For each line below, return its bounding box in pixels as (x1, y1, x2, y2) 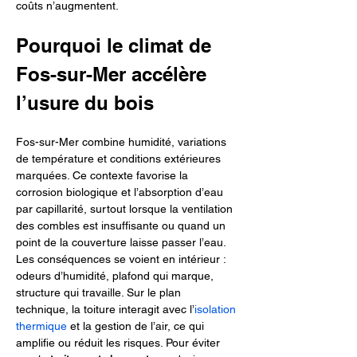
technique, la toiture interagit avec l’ (16, 303, 194, 316)
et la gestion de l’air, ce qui (67, 320, 207, 332)
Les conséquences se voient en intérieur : (16, 253, 229, 265)
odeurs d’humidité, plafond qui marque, (16, 269, 217, 282)
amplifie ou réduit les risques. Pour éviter (16, 336, 223, 349)
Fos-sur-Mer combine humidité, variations (16, 135, 229, 148)
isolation (194, 303, 239, 316)
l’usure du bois (16, 92, 154, 114)
